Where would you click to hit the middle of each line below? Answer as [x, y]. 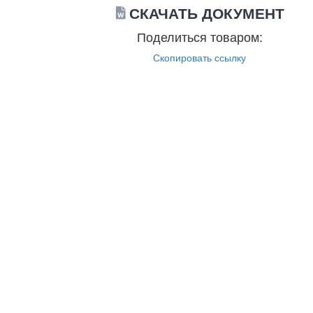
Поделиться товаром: [199, 36]
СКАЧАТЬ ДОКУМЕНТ [206, 13]
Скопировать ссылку [200, 57]
